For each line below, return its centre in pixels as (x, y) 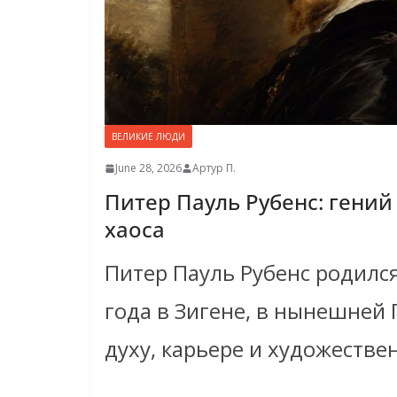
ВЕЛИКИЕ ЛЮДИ (148, 137)
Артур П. (214, 168)
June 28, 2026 (148, 168)
